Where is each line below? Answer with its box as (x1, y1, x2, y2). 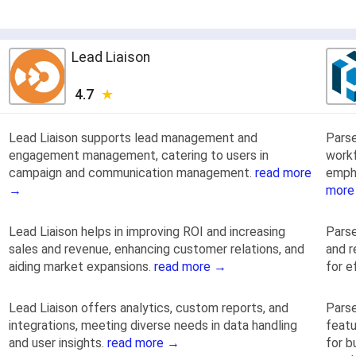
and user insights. (9, 335, 107, 350)
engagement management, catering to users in (9, 147, 269, 163)
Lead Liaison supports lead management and (9, 130, 257, 145)
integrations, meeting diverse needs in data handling (9, 317, 297, 333)
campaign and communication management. (9, 164, 255, 180)
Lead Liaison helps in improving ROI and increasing (9, 223, 285, 239)
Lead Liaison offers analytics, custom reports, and (9, 300, 288, 315)
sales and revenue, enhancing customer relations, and (9, 241, 304, 257)
